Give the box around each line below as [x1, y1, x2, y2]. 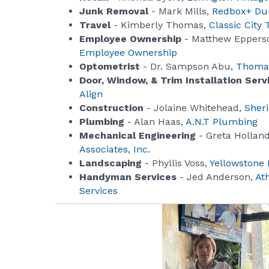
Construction [79, 102, 144, 114]
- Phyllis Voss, [142, 157, 207, 169]
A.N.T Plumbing [183, 116, 258, 128]
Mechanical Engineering [79, 130, 196, 142]
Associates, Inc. [79, 144, 150, 156]
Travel [79, 19, 110, 31]
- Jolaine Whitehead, [144, 102, 244, 114]
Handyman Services [79, 171, 177, 183]
